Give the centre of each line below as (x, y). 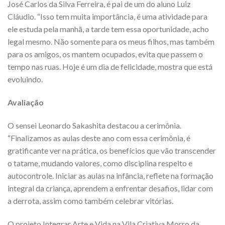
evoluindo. (25, 79)
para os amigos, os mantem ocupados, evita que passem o (105, 54)
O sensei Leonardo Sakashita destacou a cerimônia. (94, 125)
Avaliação (26, 102)
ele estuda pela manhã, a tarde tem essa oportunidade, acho (108, 29)
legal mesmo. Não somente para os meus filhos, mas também (111, 42)
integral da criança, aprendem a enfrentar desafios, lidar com (110, 188)
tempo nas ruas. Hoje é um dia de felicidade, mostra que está (110, 67)
